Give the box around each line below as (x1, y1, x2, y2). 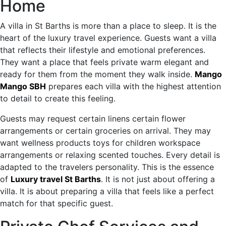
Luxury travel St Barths (11, 174, 101, 184)
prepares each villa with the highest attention (46, 81, 221, 91)
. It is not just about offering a (101, 174, 215, 184)
